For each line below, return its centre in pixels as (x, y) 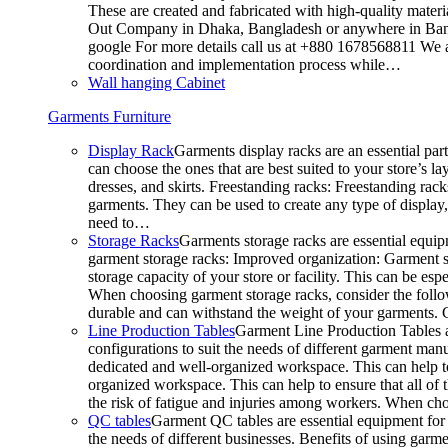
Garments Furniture (109, 116)
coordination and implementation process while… (244, 64)
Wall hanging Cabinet (156, 82)
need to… (119, 222)
